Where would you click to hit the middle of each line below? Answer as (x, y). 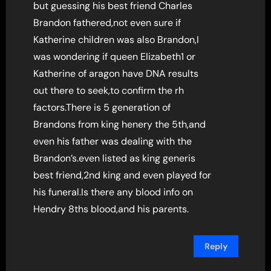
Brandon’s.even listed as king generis (115, 158)
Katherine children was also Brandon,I (116, 39)
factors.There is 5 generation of (102, 107)
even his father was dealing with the (113, 141)
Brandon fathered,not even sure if (107, 22)
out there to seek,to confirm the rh (109, 90)
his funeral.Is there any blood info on (113, 192)
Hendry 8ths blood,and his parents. (111, 209)
